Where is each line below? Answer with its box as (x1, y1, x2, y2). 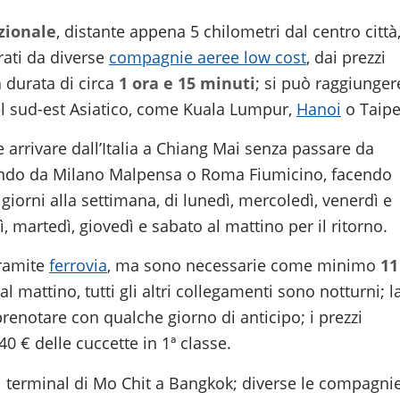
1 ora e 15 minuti (119, 71, 255, 94)
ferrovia (49, 254, 107, 277)
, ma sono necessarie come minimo (107, 254, 380, 277)
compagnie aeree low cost (109, 46, 306, 68)
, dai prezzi (306, 46, 386, 68)
